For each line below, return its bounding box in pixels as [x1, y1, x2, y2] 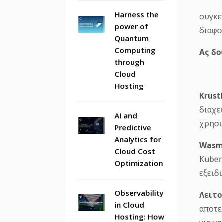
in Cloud [114, 200, 144, 210]
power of [114, 21, 148, 31]
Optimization [114, 158, 163, 168]
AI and [114, 111, 137, 120]
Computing [114, 45, 156, 55]
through [114, 57, 144, 67]
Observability [114, 188, 164, 198]
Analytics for [114, 134, 161, 144]
